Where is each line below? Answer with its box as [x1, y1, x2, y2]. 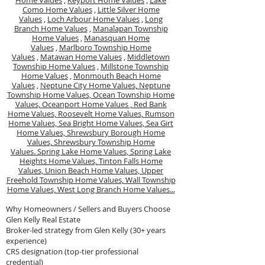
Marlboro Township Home [59, 42, 151, 53]
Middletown [127, 51, 170, 62]
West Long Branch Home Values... [57, 184, 175, 195]
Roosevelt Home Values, [57, 108, 145, 119]
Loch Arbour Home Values [47, 14, 140, 24]
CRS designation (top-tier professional [6, 246, 138, 257]
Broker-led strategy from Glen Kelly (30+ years [6, 225, 166, 235]
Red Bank [133, 99, 167, 109]
